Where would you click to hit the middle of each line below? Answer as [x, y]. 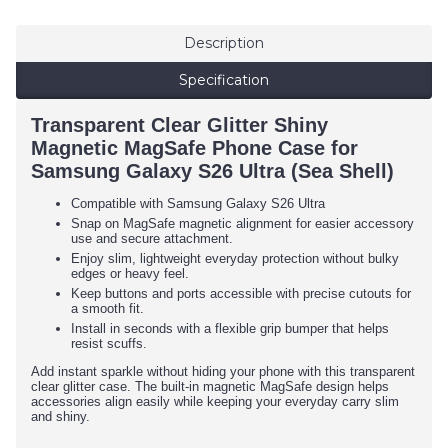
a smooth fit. [107, 309]
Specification [224, 80]
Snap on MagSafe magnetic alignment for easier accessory [242, 224]
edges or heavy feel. [130, 274]
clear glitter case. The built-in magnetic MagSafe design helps [210, 387]
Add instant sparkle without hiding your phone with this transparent [223, 372]
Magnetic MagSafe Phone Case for [194, 148]
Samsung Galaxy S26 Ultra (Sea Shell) [212, 171]
